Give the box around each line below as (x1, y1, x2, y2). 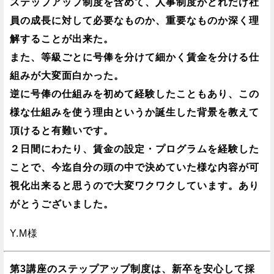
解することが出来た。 (10, 34, 114, 45)
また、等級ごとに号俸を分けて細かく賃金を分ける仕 (10, 52, 259, 63)
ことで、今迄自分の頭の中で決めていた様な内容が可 (10, 162, 259, 173)
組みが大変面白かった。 (10, 70, 124, 81)
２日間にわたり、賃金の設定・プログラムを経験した (10, 144, 259, 155)
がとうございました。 (10, 199, 114, 210)
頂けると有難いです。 (10, 125, 114, 136)
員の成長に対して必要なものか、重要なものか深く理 (10, 15, 259, 26)
